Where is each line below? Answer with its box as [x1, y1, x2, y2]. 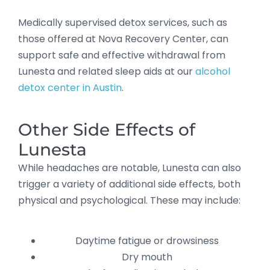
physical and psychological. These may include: [18, 193, 240, 207]
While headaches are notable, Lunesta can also [18, 160, 241, 175]
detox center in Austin [18, 80, 122, 95]
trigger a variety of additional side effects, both [18, 177, 240, 191]
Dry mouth [122, 250, 172, 264]
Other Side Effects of [18, 119, 195, 140]
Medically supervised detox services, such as [18, 15, 227, 30]
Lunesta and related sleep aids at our [18, 64, 195, 78]
